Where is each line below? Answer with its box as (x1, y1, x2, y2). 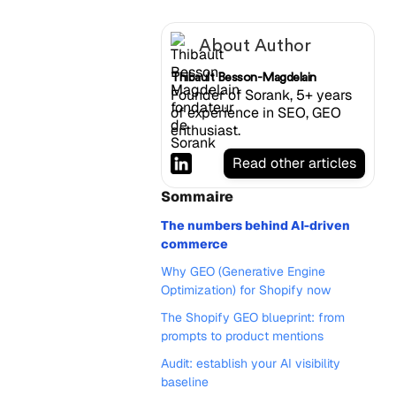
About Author (199, 37, 311, 55)
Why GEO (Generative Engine (161, 263, 325, 279)
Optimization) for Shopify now (161, 282, 331, 298)
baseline (161, 374, 209, 390)
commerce (161, 236, 228, 252)
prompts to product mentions (161, 328, 324, 344)
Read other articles (232, 154, 357, 172)
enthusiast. (171, 121, 240, 140)
